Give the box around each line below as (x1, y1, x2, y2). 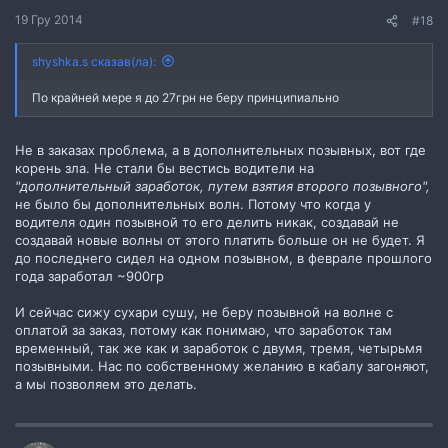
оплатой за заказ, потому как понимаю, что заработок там (15, 322, 392, 339)
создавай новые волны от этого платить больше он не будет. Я (15, 232, 425, 249)
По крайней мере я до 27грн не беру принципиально (32, 89, 339, 105)
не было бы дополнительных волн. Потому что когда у (15, 196, 371, 213)
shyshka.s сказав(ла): (32, 53, 156, 69)
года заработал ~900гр (15, 268, 164, 285)
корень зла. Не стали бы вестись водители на (15, 160, 314, 177)
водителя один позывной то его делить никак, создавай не (15, 214, 399, 231)
